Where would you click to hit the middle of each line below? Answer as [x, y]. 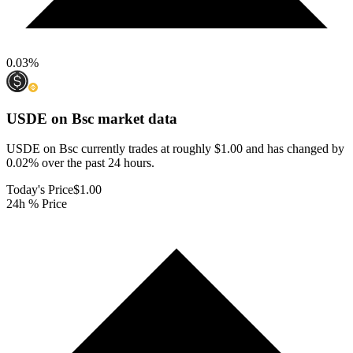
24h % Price [37, 204]
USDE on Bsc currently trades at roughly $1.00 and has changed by [175, 149]
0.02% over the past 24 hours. [80, 163]
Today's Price [40, 190]
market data [136, 118]
